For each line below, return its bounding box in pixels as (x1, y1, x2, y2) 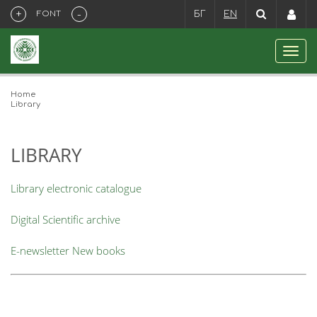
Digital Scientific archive (11, 212, 120, 226)
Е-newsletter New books (11, 243, 125, 258)
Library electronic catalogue (11, 181, 142, 195)
